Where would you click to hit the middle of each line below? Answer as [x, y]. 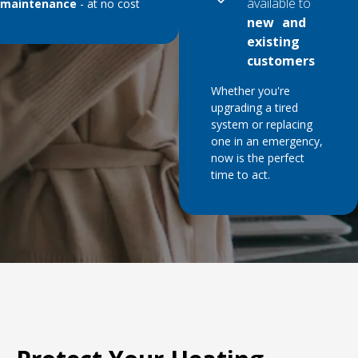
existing [274, 42]
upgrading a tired [255, 107]
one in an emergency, [267, 141]
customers [281, 61]
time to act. [241, 175]
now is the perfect [258, 158]
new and [277, 22]
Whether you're [251, 91]
